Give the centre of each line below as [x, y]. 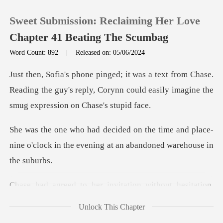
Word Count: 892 [35, 52]
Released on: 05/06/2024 [111, 52]
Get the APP [52, 190]
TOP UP [45, 101]
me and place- [188, 130]
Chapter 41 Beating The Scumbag [89, 38]
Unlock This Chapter [111, 207]
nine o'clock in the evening [58, 145]
